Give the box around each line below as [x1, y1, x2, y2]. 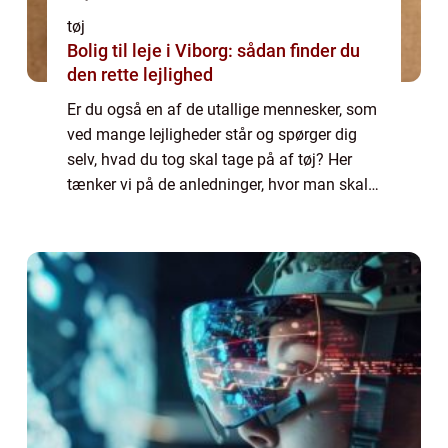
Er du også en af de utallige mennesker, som [67, 100, 377, 120]
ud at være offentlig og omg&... [67, 200, 286, 220]
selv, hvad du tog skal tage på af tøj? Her [67, 150, 352, 170]
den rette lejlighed [67, 64, 213, 86]
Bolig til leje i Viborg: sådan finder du [67, 40, 360, 62]
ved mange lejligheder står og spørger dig [67, 125, 357, 145]
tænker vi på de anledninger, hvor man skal [67, 175, 368, 195]
